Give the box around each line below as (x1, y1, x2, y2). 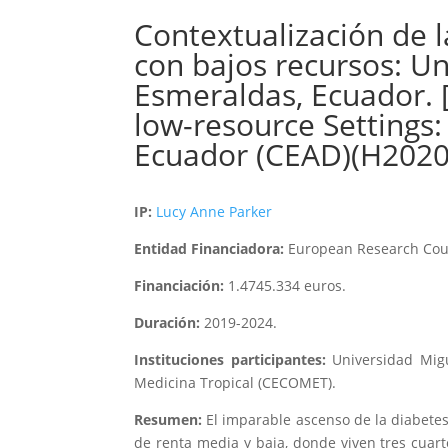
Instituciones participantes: (134, 350, 326, 370)
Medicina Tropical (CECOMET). (134, 373, 337, 393)
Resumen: (134, 410, 203, 430)
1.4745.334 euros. (224, 276, 347, 296)
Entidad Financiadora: (134, 239, 285, 259)
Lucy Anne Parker (156, 202, 273, 222)
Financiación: (134, 276, 225, 296)
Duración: (134, 313, 201, 333)
